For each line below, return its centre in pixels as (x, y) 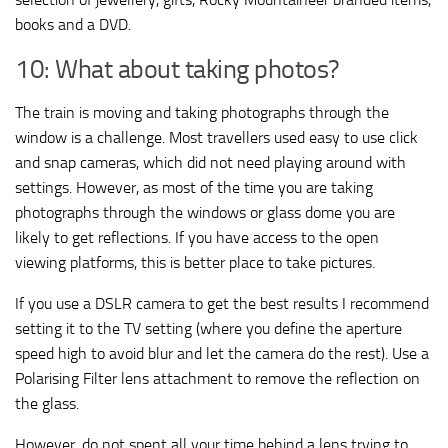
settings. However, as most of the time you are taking (194, 187)
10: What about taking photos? (177, 69)
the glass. (47, 403)
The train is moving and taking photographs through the (202, 112)
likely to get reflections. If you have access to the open (197, 237)
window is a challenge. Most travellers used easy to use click (216, 137)
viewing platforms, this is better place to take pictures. (195, 262)
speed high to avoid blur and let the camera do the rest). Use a (222, 353)
